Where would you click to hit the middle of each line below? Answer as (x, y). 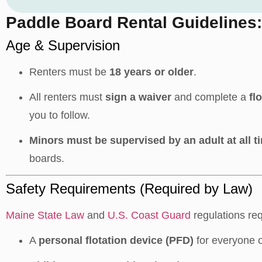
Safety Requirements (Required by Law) (129, 189)
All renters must (67, 97)
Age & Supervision (63, 45)
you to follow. (60, 115)
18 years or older (151, 72)
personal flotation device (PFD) (116, 240)
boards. (47, 158)
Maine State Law (45, 215)
